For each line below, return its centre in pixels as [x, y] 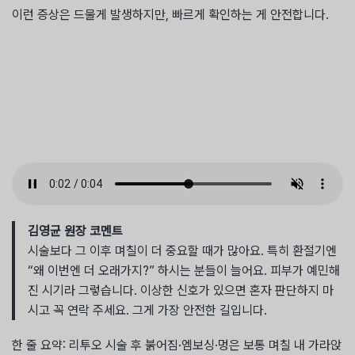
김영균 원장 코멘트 [75, 231]
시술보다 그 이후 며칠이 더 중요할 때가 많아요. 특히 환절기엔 [182, 250]
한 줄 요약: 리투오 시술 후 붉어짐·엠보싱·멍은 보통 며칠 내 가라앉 [177, 345]
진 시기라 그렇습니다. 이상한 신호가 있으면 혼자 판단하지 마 [181, 290]
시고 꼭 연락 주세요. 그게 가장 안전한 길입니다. [147, 310]
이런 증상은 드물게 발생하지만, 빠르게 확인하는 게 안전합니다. [170, 15]
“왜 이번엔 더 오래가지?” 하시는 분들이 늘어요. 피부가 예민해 [184, 270]
